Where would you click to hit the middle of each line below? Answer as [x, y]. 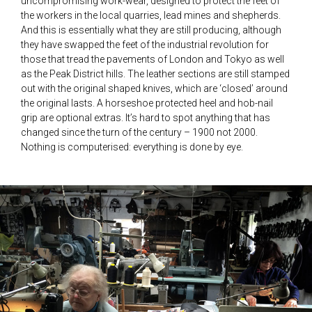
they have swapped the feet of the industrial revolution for [145, 45]
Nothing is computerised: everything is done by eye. [132, 147]
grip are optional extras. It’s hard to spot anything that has [146, 118]
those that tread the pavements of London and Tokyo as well [153, 60]
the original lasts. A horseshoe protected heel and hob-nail [147, 103]
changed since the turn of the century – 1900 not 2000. [139, 133]
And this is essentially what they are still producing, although [151, 30]
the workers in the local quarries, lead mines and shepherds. [151, 16]
